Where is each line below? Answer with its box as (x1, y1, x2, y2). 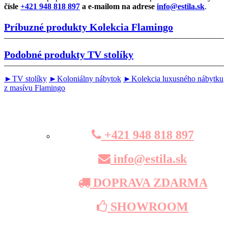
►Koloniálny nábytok (49, 74, 121, 83)
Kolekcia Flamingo (90, 21, 173, 33)
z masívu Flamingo (4, 83, 65, 93)
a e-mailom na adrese (80, 2, 157, 11)
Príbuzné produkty (4, 21, 90, 33)
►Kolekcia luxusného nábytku (123, 74, 223, 83)
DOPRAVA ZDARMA (90, 176, 208, 189)
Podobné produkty (4, 48, 88, 60)
